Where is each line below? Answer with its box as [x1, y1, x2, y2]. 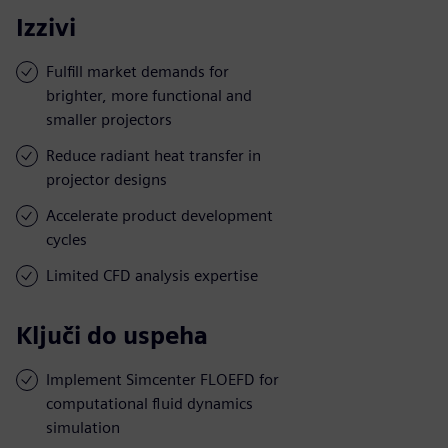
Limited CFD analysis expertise [46, 265, 258, 285]
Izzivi [16, 12, 76, 42]
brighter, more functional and [46, 85, 252, 105]
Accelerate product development [46, 205, 273, 225]
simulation [46, 417, 120, 437]
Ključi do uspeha [16, 320, 208, 350]
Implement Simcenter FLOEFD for [46, 369, 279, 389]
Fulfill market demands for [46, 61, 229, 81]
